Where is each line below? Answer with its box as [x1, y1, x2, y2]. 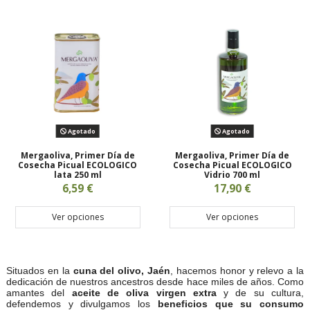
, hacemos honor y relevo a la [170, 265, 304, 277]
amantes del [6, 287, 72, 299]
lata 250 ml [53, 168, 102, 181]
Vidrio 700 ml [204, 168, 261, 181]
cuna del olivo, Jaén [73, 265, 170, 277]
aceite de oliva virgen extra [71, 287, 217, 299]
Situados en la [6, 265, 73, 277]
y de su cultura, [216, 287, 304, 299]
